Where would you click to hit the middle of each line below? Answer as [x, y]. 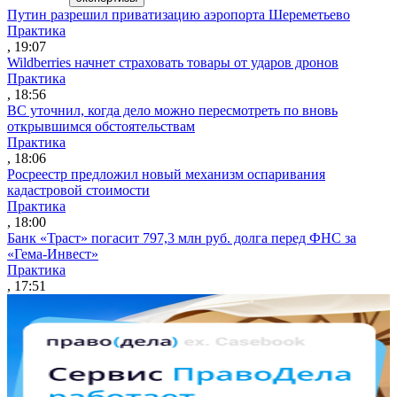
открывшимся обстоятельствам [101, 126]
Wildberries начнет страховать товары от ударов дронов [173, 62]
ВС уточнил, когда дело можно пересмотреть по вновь [172, 110]
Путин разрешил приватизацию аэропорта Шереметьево [179, 14]
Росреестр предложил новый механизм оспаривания [166, 174]
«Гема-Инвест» [53, 253]
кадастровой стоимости [78, 190]
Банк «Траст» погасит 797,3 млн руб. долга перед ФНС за [182, 237]
